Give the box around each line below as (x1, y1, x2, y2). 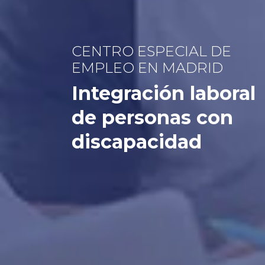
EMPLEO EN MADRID (71, 59, 223, 76)
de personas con (71, 105, 233, 129)
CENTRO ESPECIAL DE (71, 42, 231, 60)
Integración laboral (71, 81, 256, 105)
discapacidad (71, 130, 202, 153)
